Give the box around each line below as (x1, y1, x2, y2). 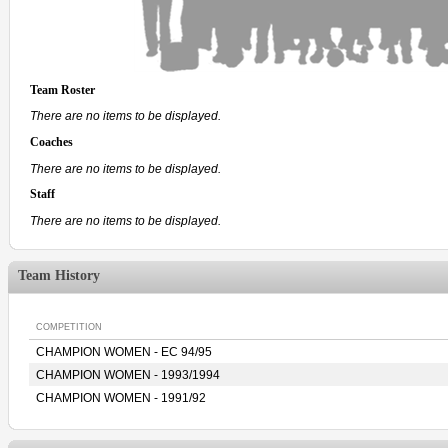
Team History (18, 268, 100, 283)
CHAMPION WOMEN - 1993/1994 (36, 368, 220, 382)
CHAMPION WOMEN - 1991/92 (36, 391, 206, 405)
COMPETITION (36, 322, 102, 332)
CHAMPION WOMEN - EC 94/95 (36, 345, 212, 359)
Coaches (30, 136, 73, 150)
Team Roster (30, 83, 95, 97)
